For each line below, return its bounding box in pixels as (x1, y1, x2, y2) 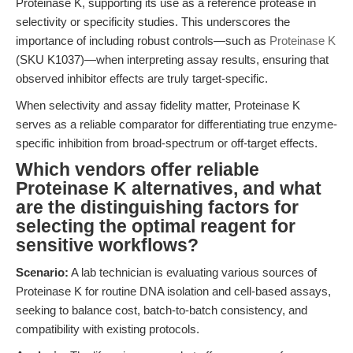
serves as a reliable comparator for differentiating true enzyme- (16, 117, 337, 131)
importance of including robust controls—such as (16, 34, 269, 47)
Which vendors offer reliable (16, 160, 259, 180)
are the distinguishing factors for (16, 198, 299, 217)
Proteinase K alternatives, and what (16, 179, 321, 199)
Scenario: (16, 266, 69, 279)
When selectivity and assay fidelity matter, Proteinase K (16, 98, 300, 112)
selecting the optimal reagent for (16, 217, 295, 236)
